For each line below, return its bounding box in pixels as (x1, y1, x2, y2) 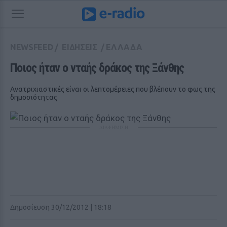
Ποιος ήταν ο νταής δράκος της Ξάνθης (10, 61, 184, 75)
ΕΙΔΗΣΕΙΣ (62, 43, 97, 52)
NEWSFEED (10, 43, 53, 52)
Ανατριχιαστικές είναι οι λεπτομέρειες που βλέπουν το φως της (10, 85, 215, 93)
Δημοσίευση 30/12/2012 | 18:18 (10, 203, 111, 211)
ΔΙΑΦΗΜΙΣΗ (99, 124, 128, 131)
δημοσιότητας (10, 93, 57, 101)
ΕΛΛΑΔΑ (106, 43, 142, 52)
